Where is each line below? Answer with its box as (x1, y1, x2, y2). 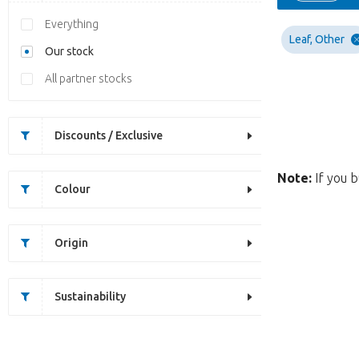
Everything (45, 18, 99, 30)
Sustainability (54, 290, 126, 303)
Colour (54, 183, 91, 196)
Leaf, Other (289, 33, 345, 46)
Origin (54, 236, 88, 249)
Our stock (45, 45, 94, 58)
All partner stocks (45, 72, 132, 85)
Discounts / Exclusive (54, 129, 163, 142)
